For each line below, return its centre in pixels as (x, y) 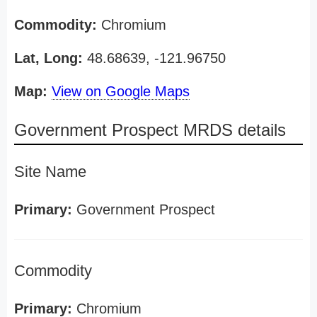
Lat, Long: (48, 58)
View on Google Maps (121, 91)
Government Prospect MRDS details (150, 130)
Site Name (50, 172)
